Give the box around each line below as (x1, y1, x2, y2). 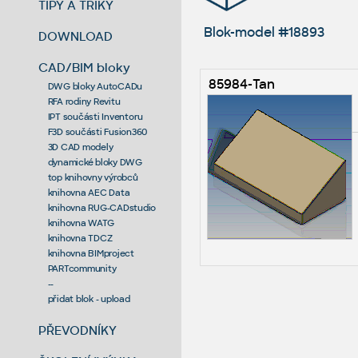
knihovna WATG (47, 217, 114, 229)
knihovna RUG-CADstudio (47, 201, 157, 213)
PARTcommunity (47, 262, 117, 274)
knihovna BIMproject (47, 247, 134, 259)
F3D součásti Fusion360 (47, 125, 148, 137)
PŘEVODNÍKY (38, 322, 117, 338)
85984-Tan (208, 75, 275, 93)
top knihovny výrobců (47, 171, 138, 183)
